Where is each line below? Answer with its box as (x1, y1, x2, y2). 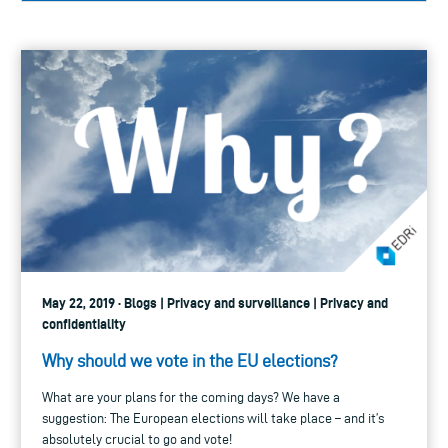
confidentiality (42, 316, 126, 333)
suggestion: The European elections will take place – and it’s (42, 411, 384, 427)
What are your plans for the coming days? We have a (42, 390, 340, 406)
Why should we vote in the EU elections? (42, 351, 338, 371)
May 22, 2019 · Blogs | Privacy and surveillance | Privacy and (42, 295, 388, 312)
